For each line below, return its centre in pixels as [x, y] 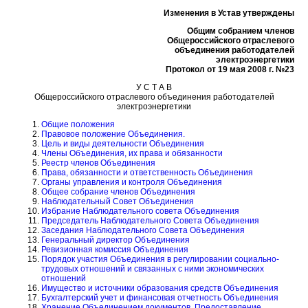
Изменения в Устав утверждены [229, 13]
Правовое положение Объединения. [113, 134]
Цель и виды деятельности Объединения [123, 143]
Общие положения [78, 124]
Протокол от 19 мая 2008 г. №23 [230, 69]
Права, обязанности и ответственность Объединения [147, 172]
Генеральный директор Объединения [115, 240]
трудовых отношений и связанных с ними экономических [153, 268]
